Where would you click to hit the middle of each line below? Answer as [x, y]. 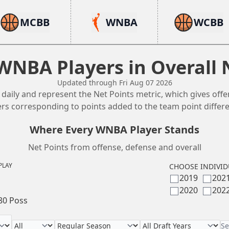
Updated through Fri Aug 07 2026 [114, 83]
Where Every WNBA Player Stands [114, 130]
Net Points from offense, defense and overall [114, 147]
